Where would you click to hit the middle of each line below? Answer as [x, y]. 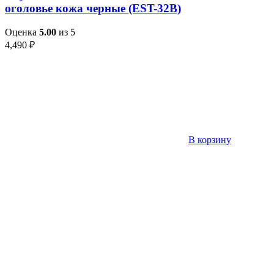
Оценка [22, 32]
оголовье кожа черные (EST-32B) [93, 9]
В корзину [210, 139]
